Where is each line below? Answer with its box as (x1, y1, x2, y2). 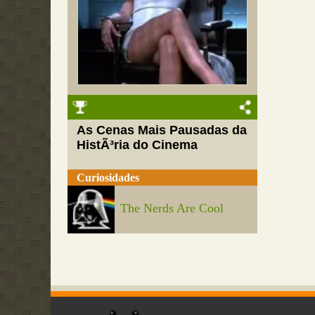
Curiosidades (77, 171, 140, 184)
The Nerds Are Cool (120, 201, 224, 216)
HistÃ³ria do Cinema (77, 138, 198, 153)
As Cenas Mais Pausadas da (77, 123, 247, 138)
